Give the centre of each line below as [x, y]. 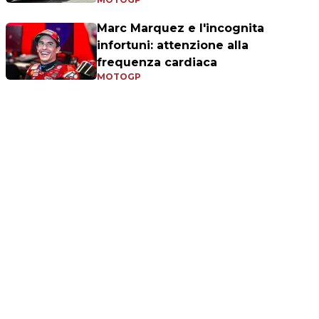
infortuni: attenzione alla [173, 46]
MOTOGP [119, 77]
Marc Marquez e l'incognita [181, 28]
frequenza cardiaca [157, 63]
